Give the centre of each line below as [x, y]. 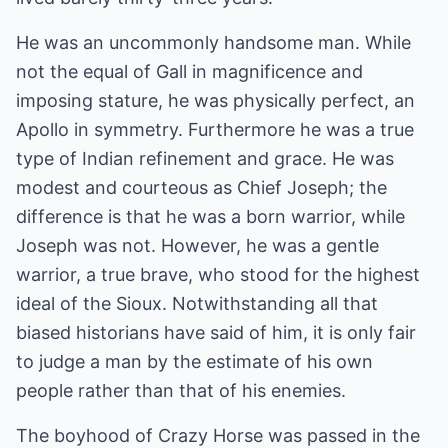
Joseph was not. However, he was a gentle [197, 245]
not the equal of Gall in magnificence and [189, 71]
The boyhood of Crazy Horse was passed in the [218, 435]
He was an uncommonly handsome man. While [213, 42]
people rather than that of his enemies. [181, 390]
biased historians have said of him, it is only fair [216, 332]
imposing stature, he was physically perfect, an [215, 100]
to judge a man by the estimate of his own [194, 361]
